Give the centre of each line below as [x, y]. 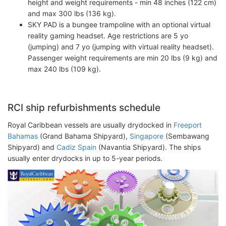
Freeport [188, 125]
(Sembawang [186, 136]
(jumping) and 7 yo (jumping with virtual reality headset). [121, 47]
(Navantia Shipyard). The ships [149, 147]
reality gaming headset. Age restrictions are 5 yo [108, 36]
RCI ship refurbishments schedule [84, 108]
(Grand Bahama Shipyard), [84, 136]
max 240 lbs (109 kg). [64, 69]
